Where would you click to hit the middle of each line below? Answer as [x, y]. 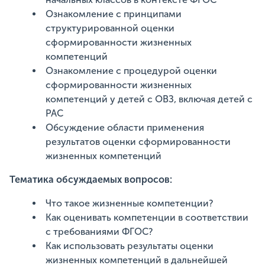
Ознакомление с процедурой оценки [132, 71]
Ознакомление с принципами [114, 14]
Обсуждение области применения [125, 128]
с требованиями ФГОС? [99, 232]
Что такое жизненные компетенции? [130, 203]
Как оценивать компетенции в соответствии [147, 218]
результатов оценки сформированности [138, 142]
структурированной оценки [110, 28]
